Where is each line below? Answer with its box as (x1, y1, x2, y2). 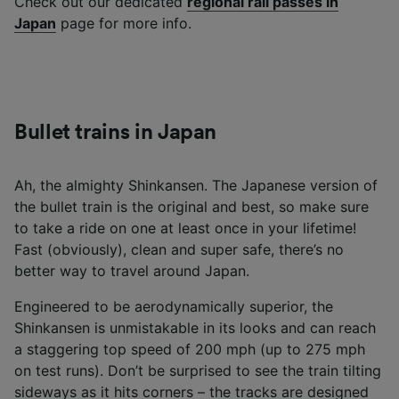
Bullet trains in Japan (14, 121, 217, 143)
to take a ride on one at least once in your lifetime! (14, 218, 356, 237)
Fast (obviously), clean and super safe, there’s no (14, 240, 344, 258)
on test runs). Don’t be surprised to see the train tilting (14, 361, 381, 379)
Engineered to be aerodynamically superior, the (14, 297, 333, 315)
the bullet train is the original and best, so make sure (14, 197, 369, 216)
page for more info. (56, 13, 191, 32)
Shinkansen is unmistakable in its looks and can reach (14, 318, 376, 337)
